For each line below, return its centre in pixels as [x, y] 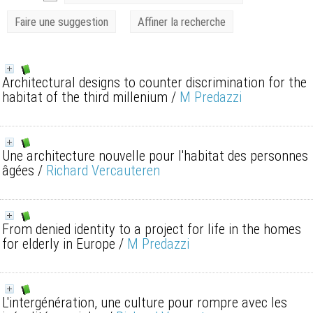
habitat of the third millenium [85, 97]
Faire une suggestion [61, 22]
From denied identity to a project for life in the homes [152, 229]
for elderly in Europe [59, 244]
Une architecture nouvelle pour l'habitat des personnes [155, 156]
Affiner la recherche [182, 22]
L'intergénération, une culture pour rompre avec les [145, 303]
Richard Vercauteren [103, 170]
